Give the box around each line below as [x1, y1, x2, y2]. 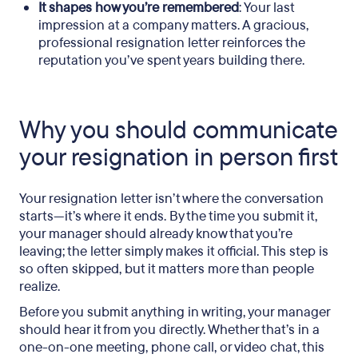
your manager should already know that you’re [19, 225, 292, 243]
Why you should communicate [19, 114, 338, 147]
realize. [19, 277, 60, 296]
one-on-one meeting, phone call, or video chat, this [19, 338, 324, 356]
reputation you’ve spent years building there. [38, 51, 304, 70]
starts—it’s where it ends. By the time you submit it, [19, 207, 317, 225]
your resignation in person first [19, 141, 338, 174]
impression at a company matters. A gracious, [38, 16, 308, 34]
